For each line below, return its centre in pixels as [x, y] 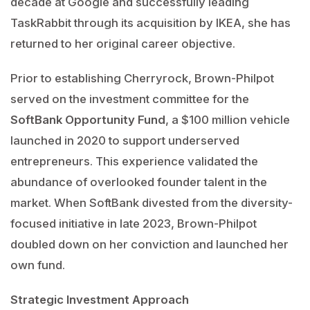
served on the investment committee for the [130, 99]
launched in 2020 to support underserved [125, 140]
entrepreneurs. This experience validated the [134, 161]
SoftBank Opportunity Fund [88, 120]
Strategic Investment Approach [100, 300]
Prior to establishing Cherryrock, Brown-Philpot [142, 78]
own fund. [38, 265]
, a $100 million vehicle [228, 120]
